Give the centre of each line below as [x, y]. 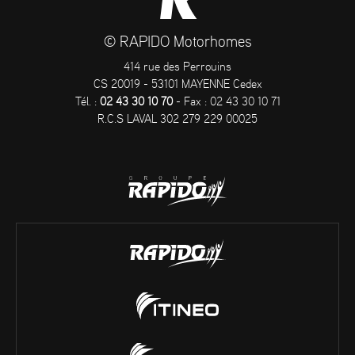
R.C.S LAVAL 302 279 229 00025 [177, 120]
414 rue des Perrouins [177, 68]
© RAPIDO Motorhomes [177, 43]
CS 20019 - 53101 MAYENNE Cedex [177, 85]
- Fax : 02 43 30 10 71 [226, 103]
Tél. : [87, 103]
